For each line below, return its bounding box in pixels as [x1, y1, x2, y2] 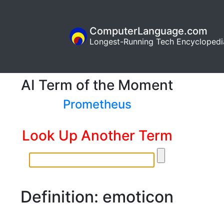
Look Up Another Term [21, 126, 172, 144]
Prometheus [62, 96, 131, 111]
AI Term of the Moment [21, 76, 173, 93]
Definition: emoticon [20, 186, 173, 206]
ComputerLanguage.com [89, 25, 207, 37]
